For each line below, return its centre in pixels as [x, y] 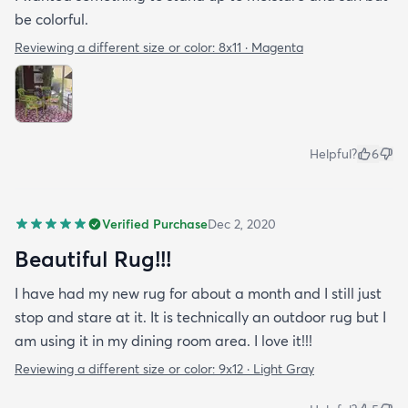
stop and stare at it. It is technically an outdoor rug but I [200, 316]
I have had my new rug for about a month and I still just [198, 293]
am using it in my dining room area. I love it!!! [163, 340]
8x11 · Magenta [261, 47]
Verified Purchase [155, 224]
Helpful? [333, 153]
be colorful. [51, 19]
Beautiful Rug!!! [93, 258]
